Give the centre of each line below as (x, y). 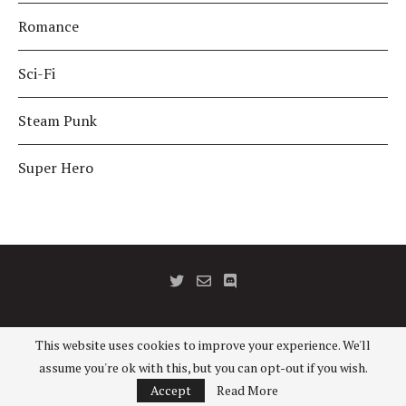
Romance (48, 26)
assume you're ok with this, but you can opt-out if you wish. (203, 367)
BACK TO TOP (203, 385)
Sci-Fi (37, 73)
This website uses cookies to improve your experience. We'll (203, 345)
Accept (171, 390)
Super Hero (56, 168)
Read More (247, 390)
